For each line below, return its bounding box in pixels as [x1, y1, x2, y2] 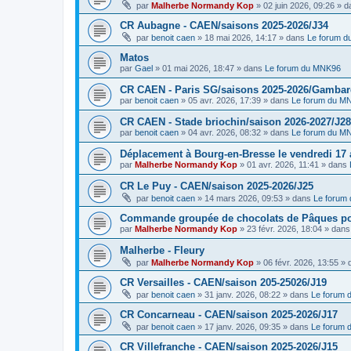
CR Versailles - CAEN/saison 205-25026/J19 [120, 277, 327, 288]
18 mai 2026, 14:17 [204, 33, 277, 42]
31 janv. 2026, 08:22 [204, 290, 280, 299]
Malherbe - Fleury [120, 244, 204, 256]
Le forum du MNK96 [265, 63, 341, 73]
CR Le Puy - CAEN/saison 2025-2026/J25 [120, 180, 313, 192]
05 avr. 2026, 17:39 [188, 96, 261, 105]
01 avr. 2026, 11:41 [247, 160, 319, 169]
